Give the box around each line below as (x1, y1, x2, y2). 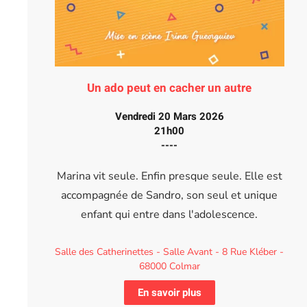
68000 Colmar (138, 259, 200, 273)
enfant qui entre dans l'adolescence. (81, 206, 258, 222)
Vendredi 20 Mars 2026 (114, 108, 224, 124)
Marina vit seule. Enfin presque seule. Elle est (56, 168, 282, 184)
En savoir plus (137, 284, 201, 300)
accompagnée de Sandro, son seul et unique (61, 187, 278, 203)
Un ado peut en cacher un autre (87, 79, 252, 97)
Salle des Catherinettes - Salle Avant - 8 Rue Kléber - (55, 245, 284, 258)
